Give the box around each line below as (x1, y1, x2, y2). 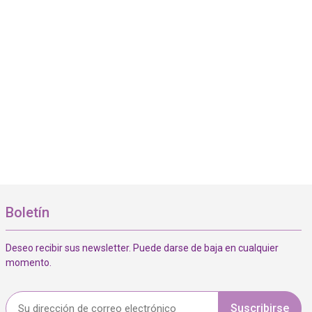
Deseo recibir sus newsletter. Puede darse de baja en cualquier (6, 242, 279, 254)
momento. (6, 257, 52, 269)
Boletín (6, 204, 50, 221)
